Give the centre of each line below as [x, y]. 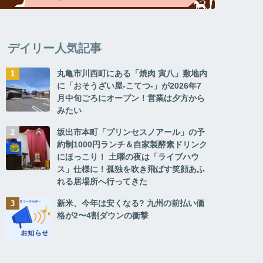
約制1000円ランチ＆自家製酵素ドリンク [132, 144]
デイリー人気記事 [55, 48]
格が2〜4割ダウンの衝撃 [103, 215]
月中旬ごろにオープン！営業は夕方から [131, 98]
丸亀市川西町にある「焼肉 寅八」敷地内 [132, 73]
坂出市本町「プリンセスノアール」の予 [131, 132]
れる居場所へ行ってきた [102, 181]
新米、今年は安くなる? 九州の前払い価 [131, 203]
